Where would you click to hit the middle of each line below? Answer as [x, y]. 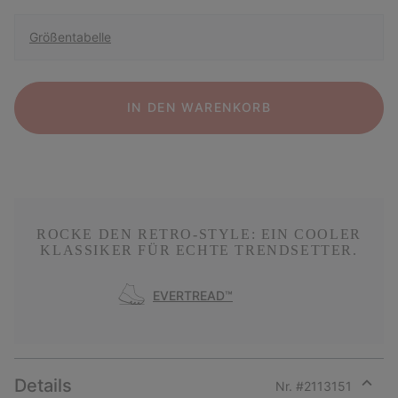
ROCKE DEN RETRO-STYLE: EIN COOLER [199, 234]
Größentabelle [70, 37]
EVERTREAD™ [193, 295]
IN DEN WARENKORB [199, 107]
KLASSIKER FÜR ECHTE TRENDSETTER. [199, 250]
